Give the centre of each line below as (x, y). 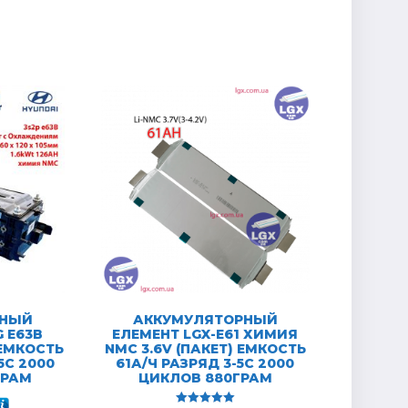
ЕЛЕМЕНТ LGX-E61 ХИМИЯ (205, 335)
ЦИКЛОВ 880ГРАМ (205, 378)
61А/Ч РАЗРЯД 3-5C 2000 (205, 364)
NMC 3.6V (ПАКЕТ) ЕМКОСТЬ (205, 349)
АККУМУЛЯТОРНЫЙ (205, 320)
